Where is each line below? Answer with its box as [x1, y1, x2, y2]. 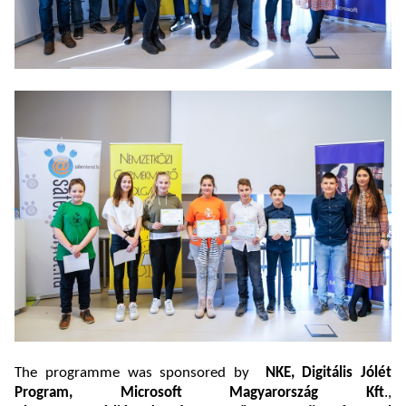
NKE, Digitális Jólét [265, 365, 391, 382]
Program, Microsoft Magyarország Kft [14, 385, 384, 401]
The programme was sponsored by [14, 365, 266, 382]
